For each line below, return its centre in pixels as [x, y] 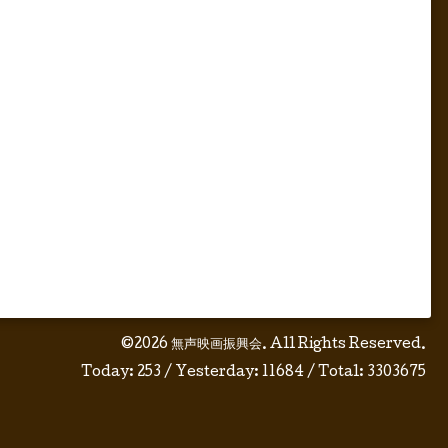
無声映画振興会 [216, 345]
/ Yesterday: [211, 373]
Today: [109, 373]
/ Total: [335, 373]
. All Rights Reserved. [344, 345]
